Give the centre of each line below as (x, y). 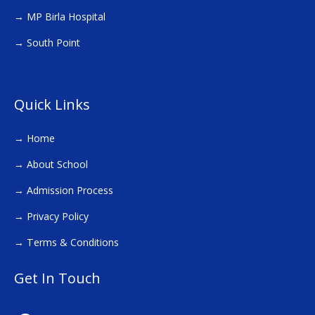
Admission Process (70, 190)
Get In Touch (57, 278)
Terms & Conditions (73, 242)
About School (57, 164)
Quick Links (52, 104)
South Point (53, 42)
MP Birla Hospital (66, 16)
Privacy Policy (58, 216)
